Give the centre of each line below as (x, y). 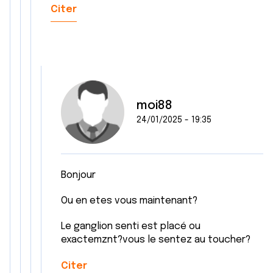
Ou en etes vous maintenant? (129, 201)
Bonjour (78, 175)
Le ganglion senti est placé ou (131, 226)
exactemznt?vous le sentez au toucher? (157, 240)
